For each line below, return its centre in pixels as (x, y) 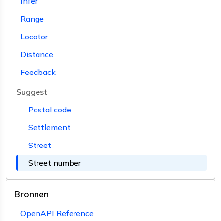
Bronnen (32, 194)
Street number (55, 163)
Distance (37, 54)
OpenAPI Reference (57, 213)
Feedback (38, 72)
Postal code (50, 109)
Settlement (49, 127)
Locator (34, 36)
